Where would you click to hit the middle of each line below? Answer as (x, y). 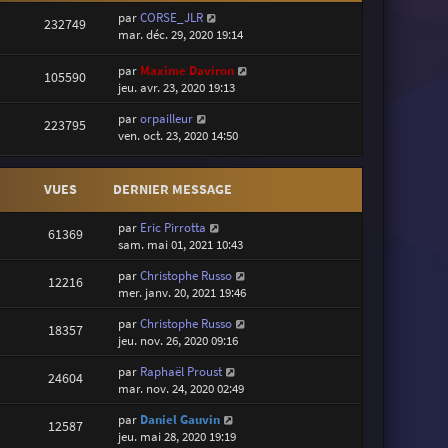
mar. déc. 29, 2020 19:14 (181, 34)
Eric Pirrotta (173, 228)
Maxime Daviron (187, 70)
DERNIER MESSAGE (173, 189)
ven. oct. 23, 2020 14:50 (178, 135)
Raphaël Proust (181, 372)
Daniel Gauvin (180, 420)
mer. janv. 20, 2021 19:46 (182, 293)
